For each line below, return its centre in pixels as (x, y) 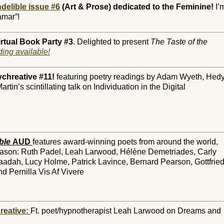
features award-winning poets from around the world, (125, 142)
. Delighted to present (112, 42)
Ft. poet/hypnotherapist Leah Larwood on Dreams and (126, 211)
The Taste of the (179, 42)
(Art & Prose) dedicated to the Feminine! (137, 7)
